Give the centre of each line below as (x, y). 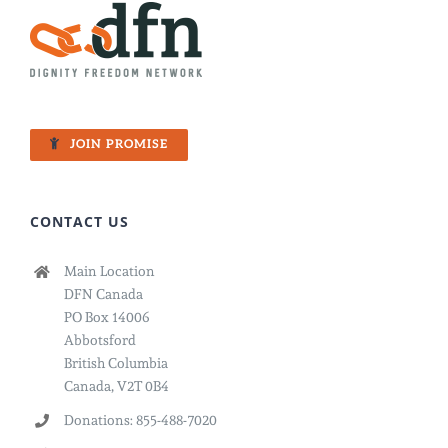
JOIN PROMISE (119, 145)
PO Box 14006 (106, 317)
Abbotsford (99, 340)
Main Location (109, 271)
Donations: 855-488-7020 (140, 420)
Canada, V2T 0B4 (116, 386)
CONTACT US (79, 222)
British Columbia (115, 363)
